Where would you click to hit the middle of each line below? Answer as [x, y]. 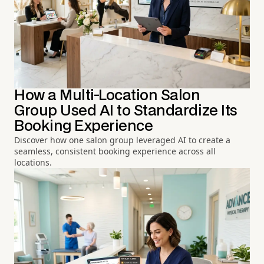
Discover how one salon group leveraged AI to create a [122, 140]
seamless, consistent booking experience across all [115, 151]
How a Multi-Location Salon [107, 95]
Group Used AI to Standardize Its [126, 111]
